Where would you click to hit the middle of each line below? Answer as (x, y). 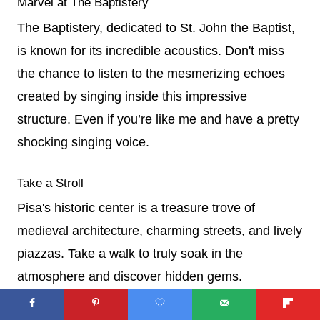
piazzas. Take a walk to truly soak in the (130, 254)
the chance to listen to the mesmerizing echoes (151, 73)
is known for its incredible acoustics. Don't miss (151, 50)
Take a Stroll (50, 183)
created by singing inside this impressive (132, 96)
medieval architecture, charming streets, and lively (160, 231)
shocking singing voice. (85, 142)
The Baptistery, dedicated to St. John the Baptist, (156, 27)
